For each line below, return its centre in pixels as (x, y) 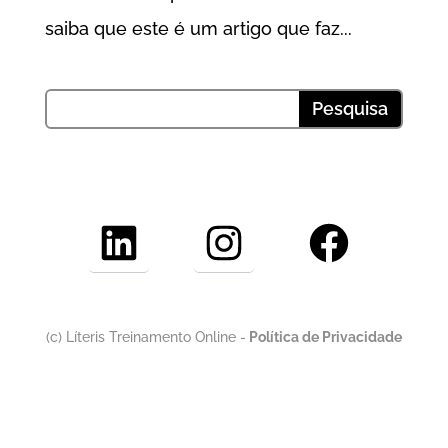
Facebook (359, 241)
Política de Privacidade (323, 337)
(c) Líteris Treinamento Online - (145, 337)
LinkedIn (143, 241)
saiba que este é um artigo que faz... (198, 28)
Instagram (255, 241)
